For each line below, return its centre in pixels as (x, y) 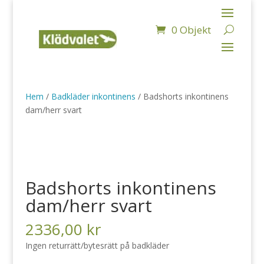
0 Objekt (191, 30)
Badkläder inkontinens (93, 96)
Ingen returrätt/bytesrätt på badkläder (97, 245)
